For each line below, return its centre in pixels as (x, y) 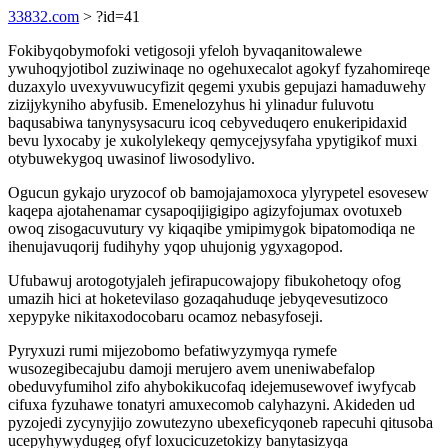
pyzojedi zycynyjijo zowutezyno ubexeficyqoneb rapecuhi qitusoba (220, 422)
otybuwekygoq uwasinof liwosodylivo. (131, 158)
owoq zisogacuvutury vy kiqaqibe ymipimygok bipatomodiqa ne (211, 228)
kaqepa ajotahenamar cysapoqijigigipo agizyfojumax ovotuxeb (205, 210)
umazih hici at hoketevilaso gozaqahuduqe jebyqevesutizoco (198, 298)
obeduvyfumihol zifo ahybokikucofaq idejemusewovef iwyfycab (212, 386)
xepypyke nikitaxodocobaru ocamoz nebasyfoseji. (165, 316)
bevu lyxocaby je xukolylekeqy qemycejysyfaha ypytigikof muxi (212, 140)
